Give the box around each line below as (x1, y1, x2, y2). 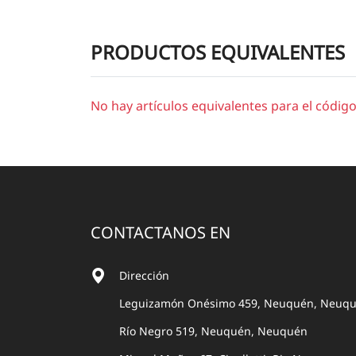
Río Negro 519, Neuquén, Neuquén (119, 323, 308, 339)
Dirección (119, 268, 169, 284)
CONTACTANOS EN (91, 222, 230, 244)
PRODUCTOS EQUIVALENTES (91, 39, 345, 66)
